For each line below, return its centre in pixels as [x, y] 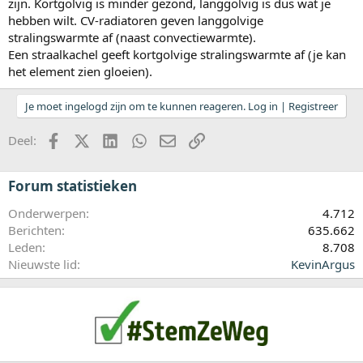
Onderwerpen [47, 214]
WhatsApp [175, 139]
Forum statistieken [73, 186]
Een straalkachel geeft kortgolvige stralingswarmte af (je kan [177, 55]
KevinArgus [323, 265]
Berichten [35, 231]
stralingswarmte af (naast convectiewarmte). [132, 38]
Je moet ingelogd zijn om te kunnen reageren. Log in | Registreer [181, 107]
